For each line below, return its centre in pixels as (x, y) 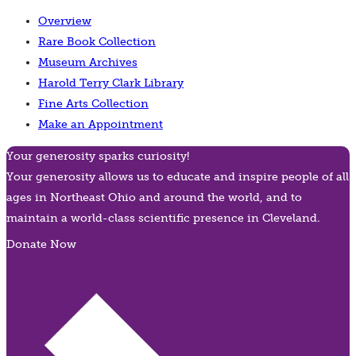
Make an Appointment (101, 124)
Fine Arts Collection (93, 103)
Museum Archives (88, 62)
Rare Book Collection (97, 41)
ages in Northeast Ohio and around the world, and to (154, 197)
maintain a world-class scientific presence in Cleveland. (163, 218)
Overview (65, 21)
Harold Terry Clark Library (111, 83)
